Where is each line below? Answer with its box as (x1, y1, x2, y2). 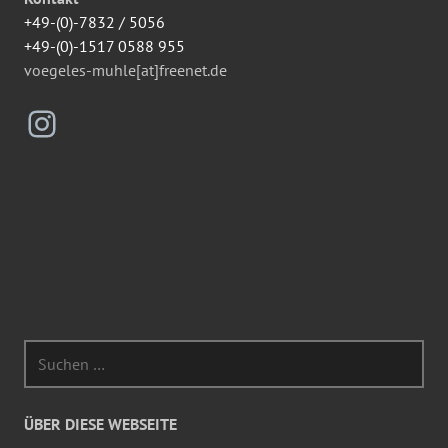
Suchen (23, 340, 74, 361)
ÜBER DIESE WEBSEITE (24, 413, 177, 434)
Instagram (23, 98, 176, 146)
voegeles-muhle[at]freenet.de (24, 59, 227, 80)
